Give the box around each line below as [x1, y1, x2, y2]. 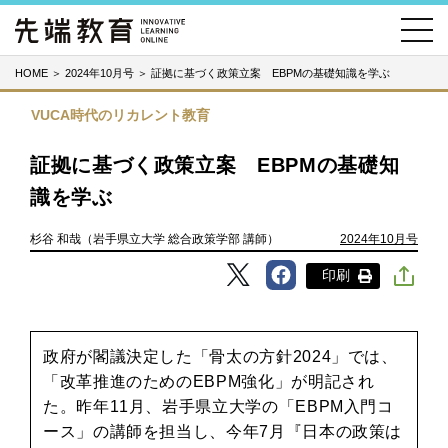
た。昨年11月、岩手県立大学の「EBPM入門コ [43, 398, 394, 415]
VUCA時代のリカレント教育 [31, 107, 210, 123]
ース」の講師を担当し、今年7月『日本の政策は [43, 423, 403, 440]
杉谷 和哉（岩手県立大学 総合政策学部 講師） [30, 232, 279, 246]
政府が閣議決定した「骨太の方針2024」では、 [43, 348, 398, 365]
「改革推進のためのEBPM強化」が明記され [43, 373, 375, 390]
